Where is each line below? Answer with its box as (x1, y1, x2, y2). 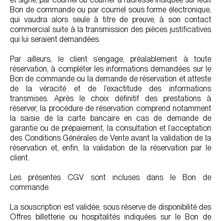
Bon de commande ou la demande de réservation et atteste (10, 74, 211, 83)
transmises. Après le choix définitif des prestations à (10, 94, 211, 103)
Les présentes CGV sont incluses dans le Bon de (10, 173, 211, 182)
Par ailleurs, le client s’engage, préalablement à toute (10, 54, 211, 64)
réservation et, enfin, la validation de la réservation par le (10, 143, 211, 152)
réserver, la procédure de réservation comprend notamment (10, 104, 211, 113)
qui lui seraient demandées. (10, 35, 100, 44)
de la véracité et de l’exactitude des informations (10, 84, 211, 93)
